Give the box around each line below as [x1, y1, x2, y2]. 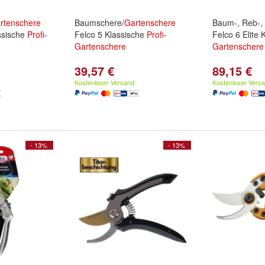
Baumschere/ [75, 17, 124, 28]
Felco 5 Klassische [75, 28, 147, 40]
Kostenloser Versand [75, 77, 134, 87]
